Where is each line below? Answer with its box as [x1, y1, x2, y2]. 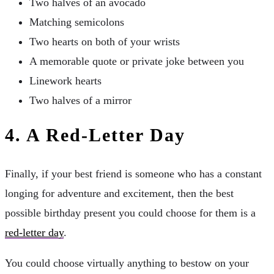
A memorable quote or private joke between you [29, 54, 244, 67]
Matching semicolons [29, 15, 124, 28]
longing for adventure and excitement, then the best [5, 187, 234, 199]
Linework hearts [29, 74, 102, 87]
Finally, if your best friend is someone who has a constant [5, 167, 262, 180]
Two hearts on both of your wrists [29, 35, 180, 48]
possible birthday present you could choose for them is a [5, 206, 256, 219]
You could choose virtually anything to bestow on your [5, 256, 249, 269]
